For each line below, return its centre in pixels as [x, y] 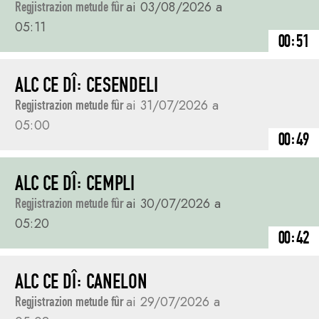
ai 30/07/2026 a [173, 204]
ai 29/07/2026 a [173, 302]
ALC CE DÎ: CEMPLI [75, 183]
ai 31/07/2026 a [172, 106]
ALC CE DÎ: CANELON [81, 282]
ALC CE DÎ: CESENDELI [87, 85]
